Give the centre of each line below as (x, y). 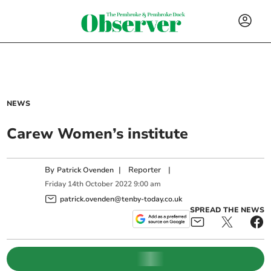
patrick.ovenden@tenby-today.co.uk (121, 199)
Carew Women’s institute (98, 134)
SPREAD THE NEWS (227, 210)
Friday (56, 184)
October (100, 184)
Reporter (145, 170)
